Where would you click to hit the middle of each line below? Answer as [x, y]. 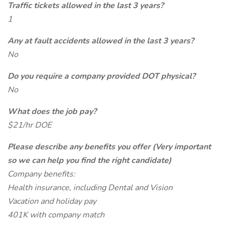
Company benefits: [41, 174]
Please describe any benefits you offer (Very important [109, 147]
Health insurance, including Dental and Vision [90, 188]
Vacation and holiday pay [52, 201]
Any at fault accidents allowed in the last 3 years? [101, 41]
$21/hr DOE [30, 125]
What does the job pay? [52, 111]
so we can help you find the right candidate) [90, 160]
